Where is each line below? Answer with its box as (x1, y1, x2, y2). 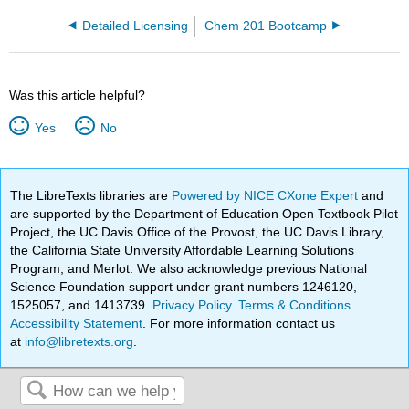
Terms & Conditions (238, 297, 351, 312)
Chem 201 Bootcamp (204, 18, 327, 33)
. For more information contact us (142, 315, 336, 330)
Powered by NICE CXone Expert (172, 187, 362, 203)
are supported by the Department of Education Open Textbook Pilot (10, 205, 399, 221)
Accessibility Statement (10, 315, 143, 330)
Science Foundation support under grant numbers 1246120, (10, 278, 358, 294)
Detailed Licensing (82, 18, 189, 33)
